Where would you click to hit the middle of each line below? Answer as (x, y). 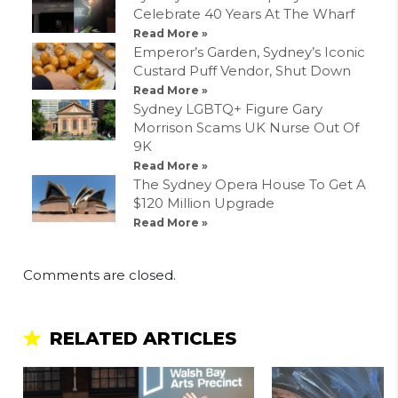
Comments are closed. (99, 275)
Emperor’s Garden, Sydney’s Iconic (249, 52)
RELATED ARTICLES (143, 339)
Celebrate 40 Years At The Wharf (244, 14)
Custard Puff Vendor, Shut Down (242, 71)
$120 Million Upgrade (204, 203)
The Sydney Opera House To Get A (250, 185)
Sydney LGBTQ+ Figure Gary (228, 109)
